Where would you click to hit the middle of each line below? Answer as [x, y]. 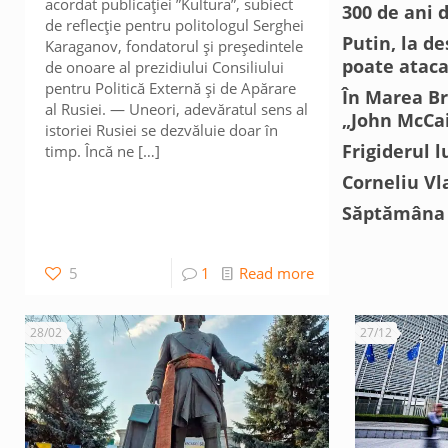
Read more [276, 273]
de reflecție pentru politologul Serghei [175, 25]
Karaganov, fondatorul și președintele [174, 46]
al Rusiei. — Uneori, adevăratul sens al [177, 109]
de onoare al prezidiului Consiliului [165, 67]
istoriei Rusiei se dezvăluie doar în [162, 130]
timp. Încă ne [90, 151]
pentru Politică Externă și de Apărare [171, 88]
